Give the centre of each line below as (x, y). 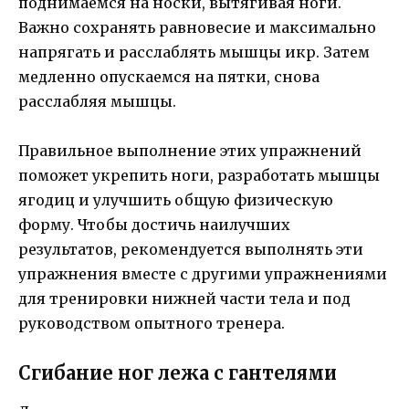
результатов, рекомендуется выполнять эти (191, 250)
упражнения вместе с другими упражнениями (203, 274)
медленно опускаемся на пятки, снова (169, 77)
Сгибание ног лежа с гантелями (178, 372)
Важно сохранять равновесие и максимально (197, 28)
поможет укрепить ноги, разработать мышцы (199, 176)
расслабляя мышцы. (97, 102)
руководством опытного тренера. (152, 324)
